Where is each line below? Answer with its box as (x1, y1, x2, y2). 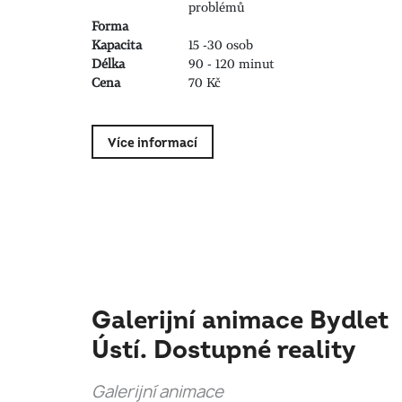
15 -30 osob (188, 36, 253, 54)
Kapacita (92, 36, 142, 54)
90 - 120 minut (188, 55, 275, 73)
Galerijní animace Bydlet (92, 305, 389, 337)
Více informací (108, 135, 197, 151)
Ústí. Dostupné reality (92, 335, 356, 367)
